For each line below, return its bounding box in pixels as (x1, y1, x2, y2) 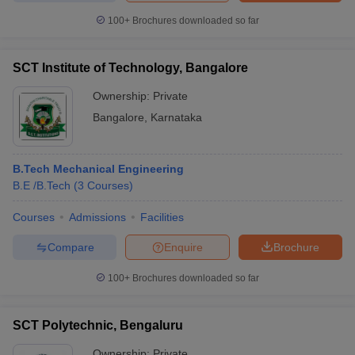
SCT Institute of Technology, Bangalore (13, 61, 248, 74)
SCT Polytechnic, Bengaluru (13, 319, 183, 332)
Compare (47, 240, 94, 254)
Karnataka (151, 111, 202, 124)
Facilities (140, 211, 184, 223)
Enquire (164, 240, 203, 254)
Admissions (69, 211, 126, 223)
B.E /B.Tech (13, 179, 71, 192)
